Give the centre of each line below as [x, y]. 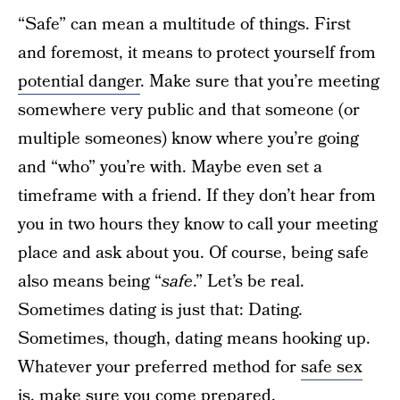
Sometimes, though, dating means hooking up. [194, 339]
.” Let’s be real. [249, 282]
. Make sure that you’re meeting [260, 82]
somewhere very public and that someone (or [189, 110]
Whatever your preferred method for [159, 367]
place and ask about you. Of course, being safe [193, 253]
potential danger [79, 82]
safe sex [332, 367]
